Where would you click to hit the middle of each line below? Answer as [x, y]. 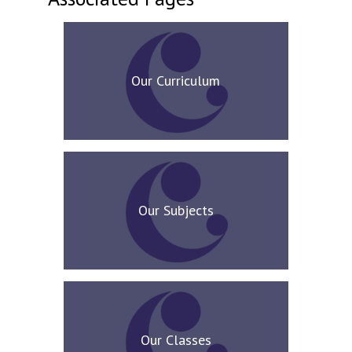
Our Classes [176, 340]
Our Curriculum [176, 81]
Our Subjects [176, 210]
